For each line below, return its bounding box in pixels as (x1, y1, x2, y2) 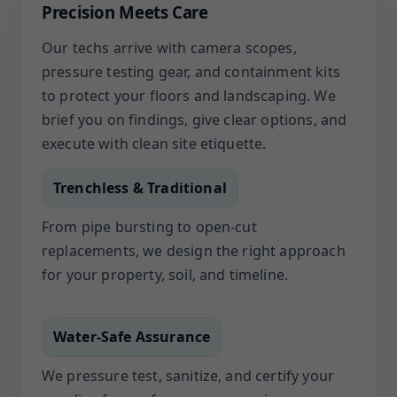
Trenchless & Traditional (53, 178, 227, 198)
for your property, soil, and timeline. (42, 265, 289, 284)
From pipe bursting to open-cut (42, 217, 257, 237)
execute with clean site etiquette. (42, 134, 267, 153)
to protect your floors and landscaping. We (42, 86, 336, 105)
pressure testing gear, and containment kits (42, 62, 340, 82)
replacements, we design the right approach (42, 241, 346, 261)
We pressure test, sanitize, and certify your (42, 366, 335, 385)
